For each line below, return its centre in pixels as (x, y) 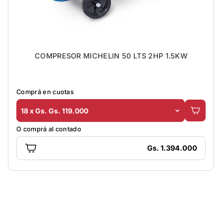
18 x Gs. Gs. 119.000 (55, 111)
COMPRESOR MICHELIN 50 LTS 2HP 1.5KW (111, 56)
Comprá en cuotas (45, 92)
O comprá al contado (49, 129)
